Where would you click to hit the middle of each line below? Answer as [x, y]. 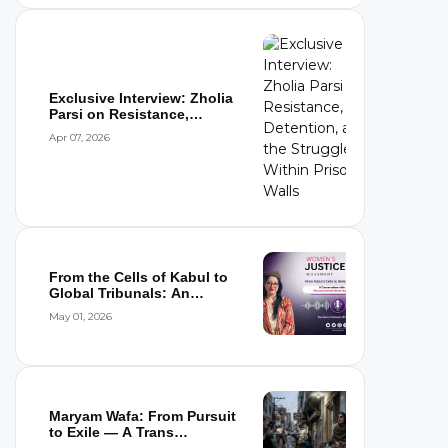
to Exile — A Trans [111, 431]
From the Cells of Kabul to [138, 276]
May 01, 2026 [80, 316]
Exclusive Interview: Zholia [141, 98]
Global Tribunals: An [119, 292]
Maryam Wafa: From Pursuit [142, 415]
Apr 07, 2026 [79, 138]
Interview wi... [95, 308]
